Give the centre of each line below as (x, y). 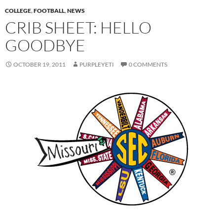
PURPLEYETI (97, 65)
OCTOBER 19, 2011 (39, 65)
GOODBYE (45, 45)
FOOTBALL (49, 11)
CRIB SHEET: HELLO (78, 28)
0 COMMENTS (148, 65)
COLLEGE (18, 11)
